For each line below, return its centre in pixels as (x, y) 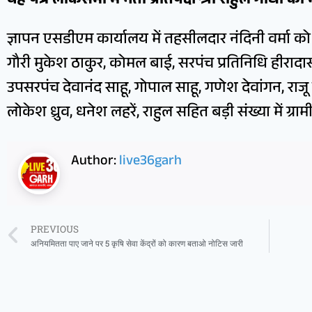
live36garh (150, 162)
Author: (95, 162)
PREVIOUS (55, 229)
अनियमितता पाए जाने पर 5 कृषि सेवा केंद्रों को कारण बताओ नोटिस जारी (137, 243)
